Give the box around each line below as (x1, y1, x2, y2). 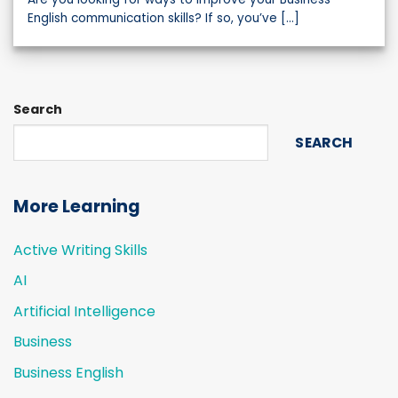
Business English (13, 362, 123, 383)
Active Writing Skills (13, 239, 147, 260)
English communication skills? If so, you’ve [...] (28, 10, 300, 28)
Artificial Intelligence (13, 300, 155, 322)
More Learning (13, 194, 140, 219)
